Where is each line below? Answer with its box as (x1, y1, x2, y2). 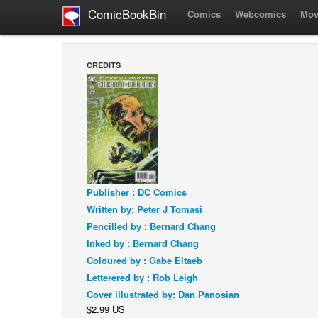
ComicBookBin (81, 5, 166, 23)
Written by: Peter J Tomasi (87, 202, 202, 216)
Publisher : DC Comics (87, 185, 187, 199)
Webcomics (235, 7, 286, 21)
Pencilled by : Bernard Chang (87, 219, 216, 234)
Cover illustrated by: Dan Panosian (87, 287, 239, 302)
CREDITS (87, 60, 121, 70)
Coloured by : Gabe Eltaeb (87, 253, 202, 268)
